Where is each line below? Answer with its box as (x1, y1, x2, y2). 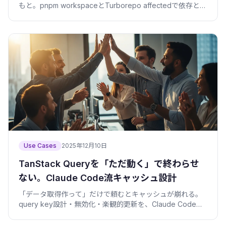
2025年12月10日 (62, 141, 107, 149)
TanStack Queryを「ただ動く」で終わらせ (19, 158, 199, 169)
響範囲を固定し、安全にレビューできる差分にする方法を (19, 11, 202, 20)
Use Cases (24, 141, 56, 149)
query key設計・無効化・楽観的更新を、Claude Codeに (19, 199, 203, 208)
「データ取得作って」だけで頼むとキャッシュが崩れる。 (19, 189, 202, 198)
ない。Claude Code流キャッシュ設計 (19, 172, 177, 183)
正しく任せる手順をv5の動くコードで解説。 (19, 209, 161, 218)
